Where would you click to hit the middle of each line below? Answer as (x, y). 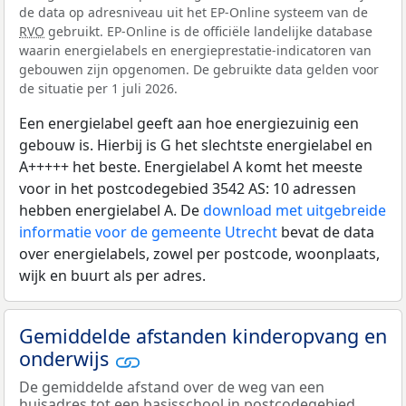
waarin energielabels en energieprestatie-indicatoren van (195, 51)
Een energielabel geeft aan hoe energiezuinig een (189, 124)
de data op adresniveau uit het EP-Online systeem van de (193, 13)
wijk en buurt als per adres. (112, 276)
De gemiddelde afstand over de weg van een (172, 387)
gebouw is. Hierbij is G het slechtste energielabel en (196, 145)
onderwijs (67, 359)
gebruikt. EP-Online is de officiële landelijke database (208, 32)
